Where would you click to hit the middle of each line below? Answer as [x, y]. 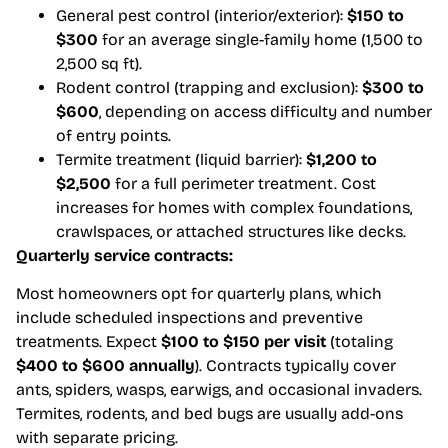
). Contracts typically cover [295, 366]
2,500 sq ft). [99, 63]
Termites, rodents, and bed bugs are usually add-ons [209, 414]
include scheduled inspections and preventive [189, 318]
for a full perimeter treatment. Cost [243, 183]
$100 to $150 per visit [243, 342]
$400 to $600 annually [105, 366]
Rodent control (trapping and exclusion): [209, 87]
